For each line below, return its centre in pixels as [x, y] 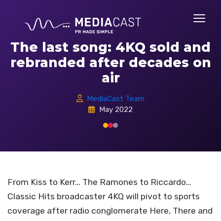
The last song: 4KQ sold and [110, 47]
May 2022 [116, 110]
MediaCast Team [116, 99]
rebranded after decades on [110, 62]
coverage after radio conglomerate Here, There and [110, 211]
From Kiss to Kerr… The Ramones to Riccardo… [99, 182]
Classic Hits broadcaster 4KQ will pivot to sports [104, 196]
